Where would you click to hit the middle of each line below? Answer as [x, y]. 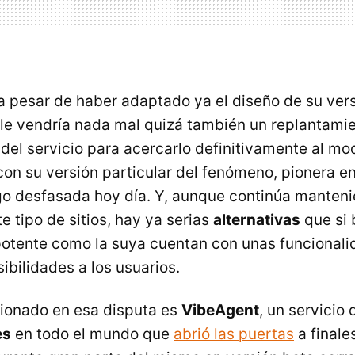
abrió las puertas [234, 334]
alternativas [257, 220]
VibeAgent [220, 310]
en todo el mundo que [92, 334]
